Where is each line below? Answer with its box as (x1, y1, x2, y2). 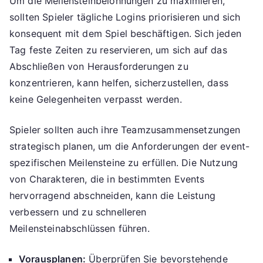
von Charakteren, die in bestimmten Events (9, 173, 205, 186)
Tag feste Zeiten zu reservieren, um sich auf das (9, 44, 227, 56)
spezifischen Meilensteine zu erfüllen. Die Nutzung (9, 157, 238, 169)
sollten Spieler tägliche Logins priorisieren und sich (9, 11, 241, 23)
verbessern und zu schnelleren (9, 206, 147, 218)
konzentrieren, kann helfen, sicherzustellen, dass (9, 77, 228, 89)
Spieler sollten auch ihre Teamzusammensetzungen (9, 124, 241, 136)
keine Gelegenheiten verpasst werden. (9, 93, 182, 106)
